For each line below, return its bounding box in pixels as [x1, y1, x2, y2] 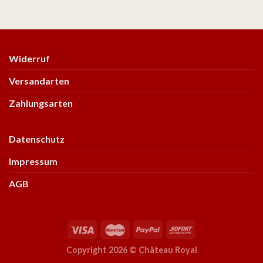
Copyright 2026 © [66, 245, 139, 255]
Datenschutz [9, 133, 65, 144]
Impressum [9, 155, 58, 167]
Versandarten [9, 75, 69, 86]
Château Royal [138, 245, 197, 255]
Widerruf [9, 52, 50, 64]
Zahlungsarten [9, 97, 73, 109]
